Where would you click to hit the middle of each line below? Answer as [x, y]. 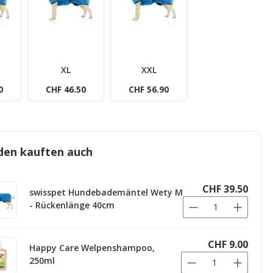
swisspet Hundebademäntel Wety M [106, 192]
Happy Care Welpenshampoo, [92, 247]
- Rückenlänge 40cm [72, 205]
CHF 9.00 [228, 244]
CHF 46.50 [66, 90]
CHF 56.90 [149, 90]
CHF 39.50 [225, 189]
